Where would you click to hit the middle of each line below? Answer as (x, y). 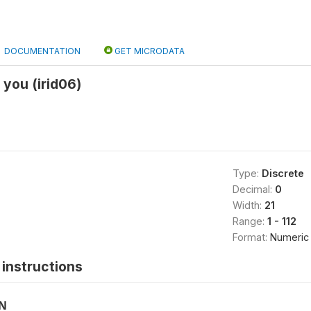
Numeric (289, 237)
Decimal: (253, 189)
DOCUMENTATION (42, 51)
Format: (251, 237)
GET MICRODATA (149, 51)
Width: (248, 205)
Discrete (283, 173)
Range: (250, 221)
